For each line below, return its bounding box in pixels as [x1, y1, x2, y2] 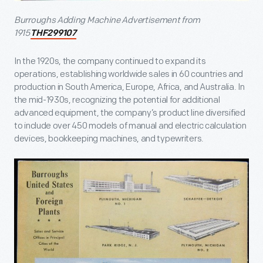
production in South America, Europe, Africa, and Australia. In [14, 81, 245, 93]
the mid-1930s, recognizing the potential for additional [14, 94, 220, 106]
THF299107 [31, 29, 76, 38]
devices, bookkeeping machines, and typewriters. [14, 133, 205, 144]
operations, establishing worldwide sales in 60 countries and [14, 68, 244, 80]
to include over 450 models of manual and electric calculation [14, 120, 247, 131]
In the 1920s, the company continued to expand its [14, 55, 206, 67]
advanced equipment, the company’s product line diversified [14, 107, 245, 119]
